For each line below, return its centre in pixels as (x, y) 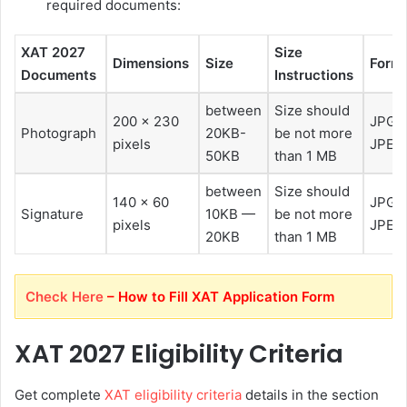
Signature (52, 213)
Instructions (316, 74)
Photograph (59, 133)
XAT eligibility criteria (173, 394)
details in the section (310, 394)
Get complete (60, 394)
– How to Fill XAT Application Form (219, 297)
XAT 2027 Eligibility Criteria (182, 354)
